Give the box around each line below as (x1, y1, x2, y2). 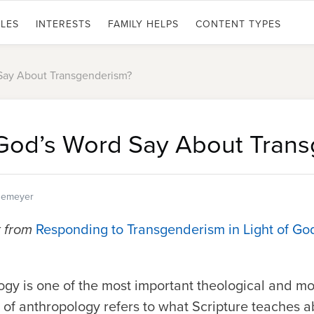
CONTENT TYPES (196, 17, 281, 31)
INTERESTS (36, 17, 91, 31)
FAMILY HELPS (108, 17, 179, 31)
